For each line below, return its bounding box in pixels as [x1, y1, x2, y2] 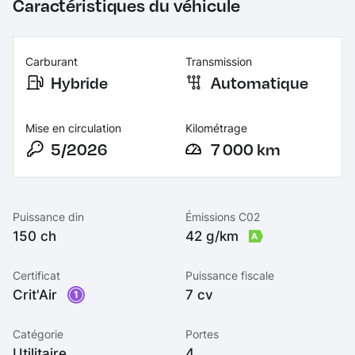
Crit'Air [13, 287, 61, 303]
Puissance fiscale [185, 269, 274, 283]
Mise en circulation [25, 120, 121, 135]
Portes [185, 327, 219, 342]
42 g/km [185, 228, 242, 245]
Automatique [211, 71, 308, 93]
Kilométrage [185, 120, 247, 135]
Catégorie [13, 327, 63, 342]
